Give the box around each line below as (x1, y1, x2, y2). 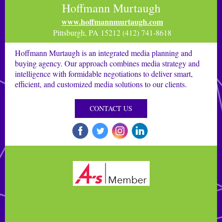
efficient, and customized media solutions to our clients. (15, 79, 187, 89)
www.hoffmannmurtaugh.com (61, 16, 163, 27)
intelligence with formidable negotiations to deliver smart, (15, 68, 193, 79)
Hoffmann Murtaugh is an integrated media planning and (15, 48, 192, 58)
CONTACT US (90, 104, 132, 113)
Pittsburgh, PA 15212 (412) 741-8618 (51, 27, 171, 38)
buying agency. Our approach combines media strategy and (15, 58, 200, 68)
